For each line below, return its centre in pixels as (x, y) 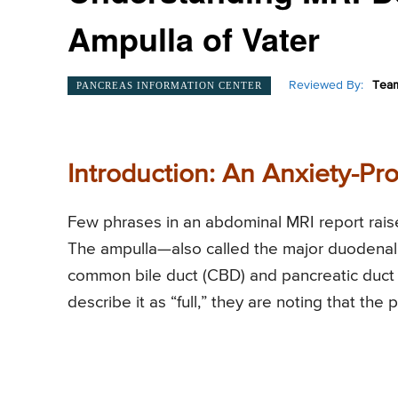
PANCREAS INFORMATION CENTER (169, 85)
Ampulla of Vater (194, 39)
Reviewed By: (326, 86)
